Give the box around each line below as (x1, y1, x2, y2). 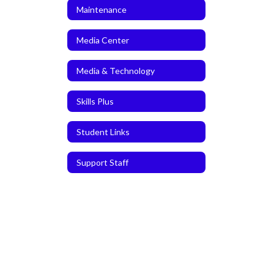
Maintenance (76, 4, 127, 15)
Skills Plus (76, 95, 114, 106)
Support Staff (76, 157, 128, 168)
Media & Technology (76, 65, 155, 76)
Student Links (76, 126, 130, 137)
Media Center (76, 34, 129, 45)
